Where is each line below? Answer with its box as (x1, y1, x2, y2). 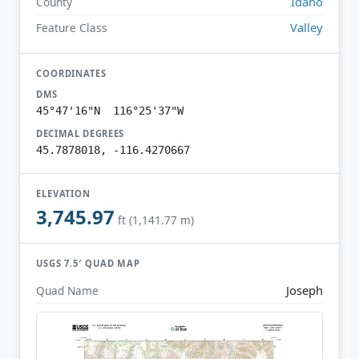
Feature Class (36, 19, 107, 35)
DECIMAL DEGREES (36, 127, 125, 139)
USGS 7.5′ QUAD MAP (36, 257, 141, 270)
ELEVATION (36, 187, 91, 200)
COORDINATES (36, 67, 107, 79)
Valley (290, 18, 323, 35)
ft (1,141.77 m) (118, 212, 194, 228)
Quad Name (36, 282, 99, 298)
